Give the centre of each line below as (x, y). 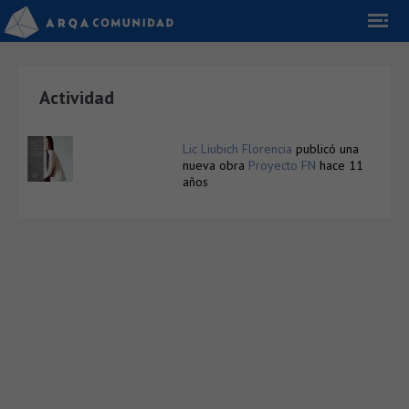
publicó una (325, 149)
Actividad (77, 98)
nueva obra (215, 165)
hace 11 (341, 165)
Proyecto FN (282, 165)
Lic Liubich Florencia (237, 149)
